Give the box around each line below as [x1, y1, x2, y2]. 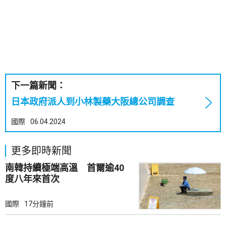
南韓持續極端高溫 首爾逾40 [5, 162, 124, 173]
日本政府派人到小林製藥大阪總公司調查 [11, 96, 175, 107]
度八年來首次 [5, 174, 60, 184]
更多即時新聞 [11, 145, 72, 157]
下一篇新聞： [11, 80, 66, 91]
